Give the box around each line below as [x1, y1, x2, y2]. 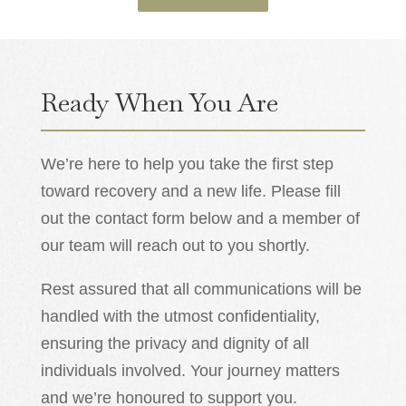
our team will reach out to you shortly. [40, 237, 310, 256]
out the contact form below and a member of [40, 209, 360, 228]
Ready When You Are [40, 86, 278, 120]
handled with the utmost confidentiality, [40, 307, 320, 326]
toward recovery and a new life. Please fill [40, 182, 341, 201]
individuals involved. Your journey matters [40, 362, 340, 381]
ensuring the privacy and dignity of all [40, 334, 309, 353]
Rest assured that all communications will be [40, 280, 362, 299]
